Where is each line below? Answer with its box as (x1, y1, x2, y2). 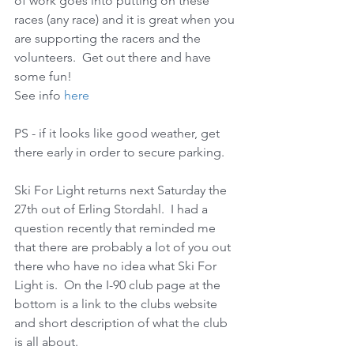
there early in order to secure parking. (14, 144, 228, 160)
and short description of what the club (14, 314, 231, 330)
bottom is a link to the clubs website (14, 296, 220, 311)
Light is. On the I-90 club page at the (14, 277, 224, 292)
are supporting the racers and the (14, 30, 204, 46)
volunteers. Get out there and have (14, 49, 214, 65)
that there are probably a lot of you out (14, 239, 234, 254)
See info (14, 87, 64, 103)
